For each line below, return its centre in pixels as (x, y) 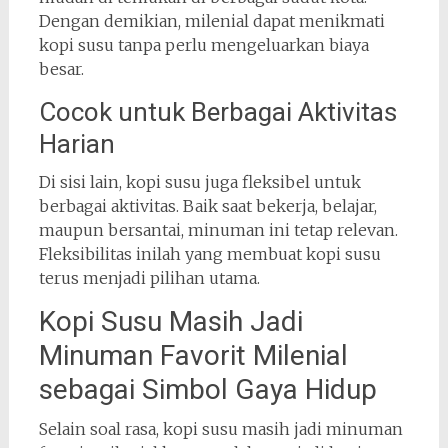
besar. (61, 69)
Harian (76, 144)
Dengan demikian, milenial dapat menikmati (211, 21)
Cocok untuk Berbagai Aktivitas (217, 112)
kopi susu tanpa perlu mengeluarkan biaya (203, 45)
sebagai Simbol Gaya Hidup (207, 390)
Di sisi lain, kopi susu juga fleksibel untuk (199, 182)
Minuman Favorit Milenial (193, 356)
